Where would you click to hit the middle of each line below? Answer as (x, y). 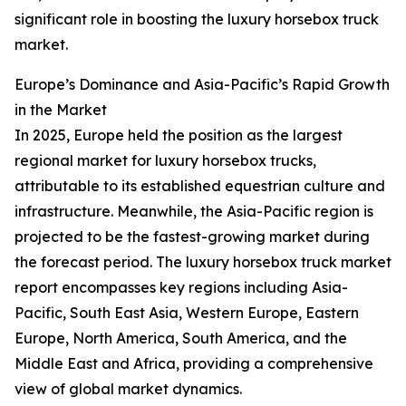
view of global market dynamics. (128, 389)
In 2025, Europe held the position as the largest (179, 135)
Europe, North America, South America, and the (181, 338)
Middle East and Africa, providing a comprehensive (194, 364)
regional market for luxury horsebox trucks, (165, 161)
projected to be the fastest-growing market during (192, 237)
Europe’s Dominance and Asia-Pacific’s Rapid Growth (202, 85)
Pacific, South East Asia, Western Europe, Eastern (187, 313)
